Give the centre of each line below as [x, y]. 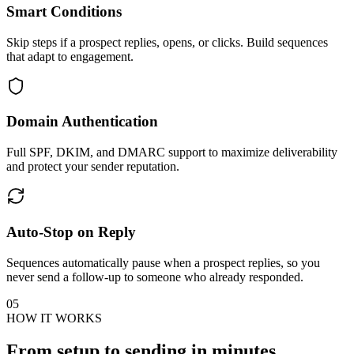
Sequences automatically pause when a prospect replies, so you [163, 262]
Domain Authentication [82, 122]
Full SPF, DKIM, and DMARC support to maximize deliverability [172, 153]
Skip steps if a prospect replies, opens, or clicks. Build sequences [167, 42]
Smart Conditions [64, 11]
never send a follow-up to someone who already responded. [155, 277]
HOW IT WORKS [54, 318]
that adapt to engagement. [70, 56]
